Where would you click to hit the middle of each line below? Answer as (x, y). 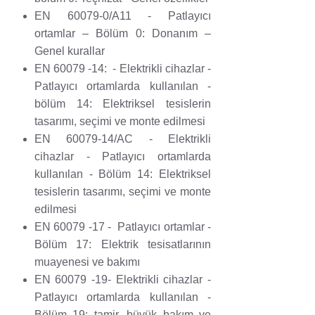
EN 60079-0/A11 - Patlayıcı (122, 16)
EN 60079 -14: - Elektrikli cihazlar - (122, 69)
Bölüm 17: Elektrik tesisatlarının (122, 245)
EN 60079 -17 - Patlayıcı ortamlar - (122, 227)
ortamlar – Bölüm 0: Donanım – (122, 34)
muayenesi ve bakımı (87, 262)
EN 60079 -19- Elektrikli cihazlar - (122, 280)
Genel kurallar (69, 51)
